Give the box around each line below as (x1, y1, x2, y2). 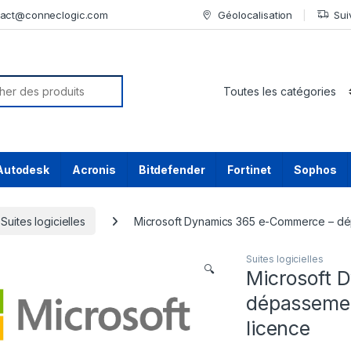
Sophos (294, 163, 337, 177)
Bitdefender (138, 163, 205, 177)
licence (246, 317, 311, 341)
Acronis (71, 163, 116, 177)
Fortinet (227, 163, 272, 177)
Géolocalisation (218, 8, 293, 21)
